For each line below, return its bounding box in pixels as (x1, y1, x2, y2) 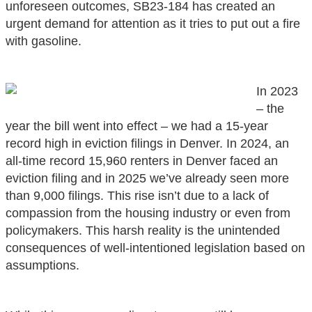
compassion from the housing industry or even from (6, 205, 290, 220)
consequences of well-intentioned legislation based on (6, 240, 305, 255)
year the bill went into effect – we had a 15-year (6, 118, 268, 133)
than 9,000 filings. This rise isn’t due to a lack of (6, 188, 269, 203)
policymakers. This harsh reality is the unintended (6, 223, 280, 237)
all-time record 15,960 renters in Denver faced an (6, 153, 278, 168)
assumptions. (6, 258, 79, 272)
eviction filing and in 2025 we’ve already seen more (6, 171, 289, 185)
